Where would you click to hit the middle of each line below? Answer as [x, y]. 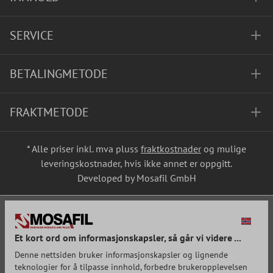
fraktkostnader [171, 149]
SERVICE [32, 36]
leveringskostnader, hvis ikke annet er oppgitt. [136, 164]
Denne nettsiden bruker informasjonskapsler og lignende [121, 255]
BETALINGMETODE [59, 74]
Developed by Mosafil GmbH [136, 178]
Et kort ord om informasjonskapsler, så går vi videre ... [128, 238]
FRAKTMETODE [49, 112]
